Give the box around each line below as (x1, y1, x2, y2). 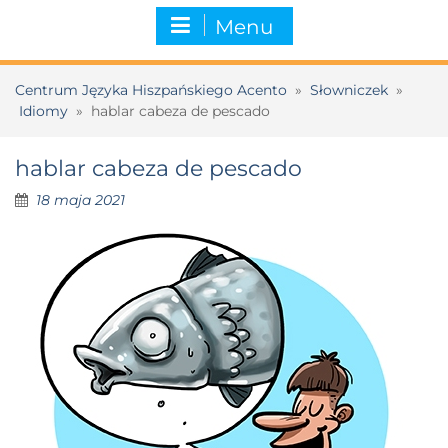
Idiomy (19, 101, 68, 120)
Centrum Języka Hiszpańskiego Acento (15, 80, 287, 99)
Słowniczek (310, 80, 388, 99)
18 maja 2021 (36, 190, 125, 209)
